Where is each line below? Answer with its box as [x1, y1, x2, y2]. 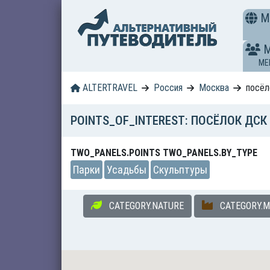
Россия [154, 82, 183, 93]
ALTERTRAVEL [80, 82, 137, 93]
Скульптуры [153, 163, 207, 176]
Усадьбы [107, 163, 146, 176]
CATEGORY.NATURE [109, 200, 184, 212]
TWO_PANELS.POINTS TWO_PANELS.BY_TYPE [71, 147, 257, 159]
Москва [199, 82, 230, 93]
